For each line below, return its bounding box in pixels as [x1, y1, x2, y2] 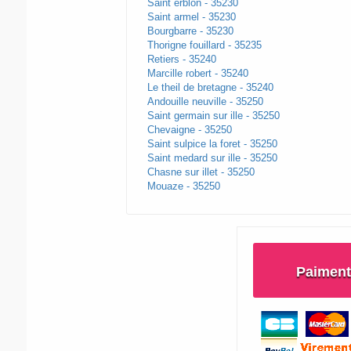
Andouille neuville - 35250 [147, 96, 263, 108]
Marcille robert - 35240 [147, 67, 248, 80]
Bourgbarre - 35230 [147, 25, 233, 38]
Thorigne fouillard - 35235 [147, 39, 262, 52]
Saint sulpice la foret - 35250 [147, 138, 277, 150]
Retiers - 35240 [147, 53, 216, 66]
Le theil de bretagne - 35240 [147, 81, 273, 94]
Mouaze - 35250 [147, 180, 220, 193]
